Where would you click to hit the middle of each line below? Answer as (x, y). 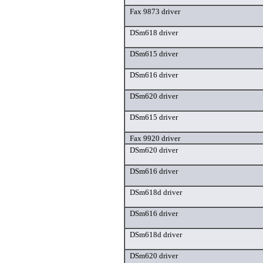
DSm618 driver (154, 33)
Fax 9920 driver (155, 139)
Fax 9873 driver (155, 12)
